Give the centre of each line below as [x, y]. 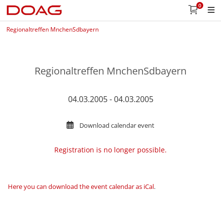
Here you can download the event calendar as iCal [81, 186]
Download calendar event [117, 125]
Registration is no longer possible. [110, 150]
